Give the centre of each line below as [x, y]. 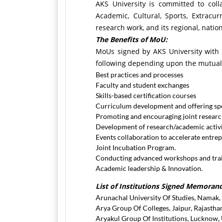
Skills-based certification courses [146, 95]
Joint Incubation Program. [136, 147]
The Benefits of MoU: [132, 39]
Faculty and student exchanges [142, 85]
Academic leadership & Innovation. [149, 168]
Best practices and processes [140, 75]
